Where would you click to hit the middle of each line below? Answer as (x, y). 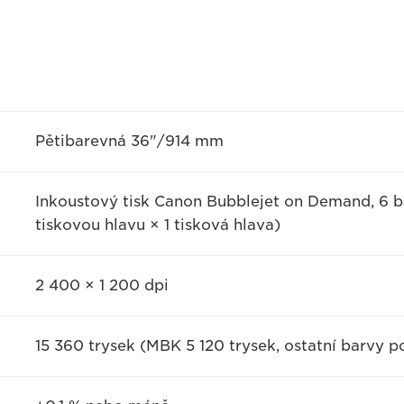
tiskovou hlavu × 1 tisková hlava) (157, 225)
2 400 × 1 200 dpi (101, 285)
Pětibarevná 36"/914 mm (129, 141)
